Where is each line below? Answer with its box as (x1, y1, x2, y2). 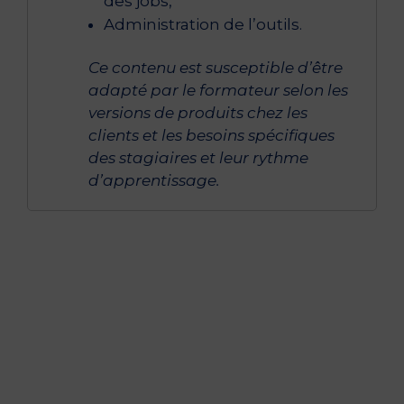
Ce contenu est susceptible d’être (88, 59, 344, 78)
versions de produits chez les (88, 104, 308, 123)
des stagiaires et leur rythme (88, 149, 309, 168)
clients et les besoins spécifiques (88, 126, 335, 145)
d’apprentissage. (88, 171, 225, 190)
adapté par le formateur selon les (88, 81, 349, 100)
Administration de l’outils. (104, 15, 303, 34)
